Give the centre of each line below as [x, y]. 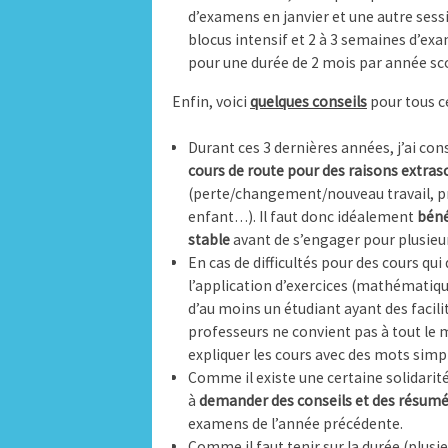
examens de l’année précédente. [295, 424]
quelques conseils [308, 101]
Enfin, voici [211, 101]
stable [208, 240]
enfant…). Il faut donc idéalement [302, 217]
